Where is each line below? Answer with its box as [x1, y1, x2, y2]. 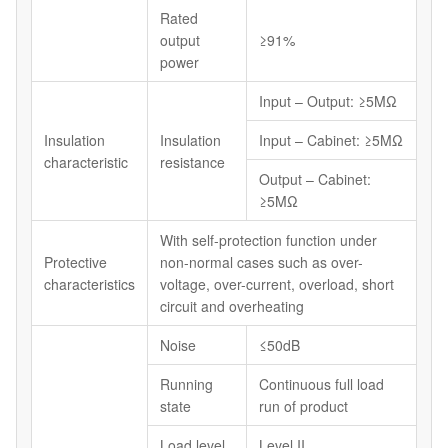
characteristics [44, 274, 135, 295]
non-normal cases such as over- [160, 252, 363, 273]
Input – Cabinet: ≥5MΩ [259, 130, 403, 151]
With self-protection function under [160, 230, 377, 251]
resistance [160, 152, 225, 173]
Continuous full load [259, 374, 384, 395]
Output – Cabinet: [259, 169, 371, 190]
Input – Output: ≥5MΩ [259, 91, 397, 112]
